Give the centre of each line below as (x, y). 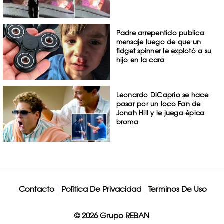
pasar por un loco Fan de (158, 104)
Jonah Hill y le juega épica (160, 113)
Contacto (36, 189)
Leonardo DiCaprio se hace (162, 95)
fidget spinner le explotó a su (164, 51)
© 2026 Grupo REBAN (112, 215)
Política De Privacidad (101, 189)
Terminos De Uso (177, 189)
